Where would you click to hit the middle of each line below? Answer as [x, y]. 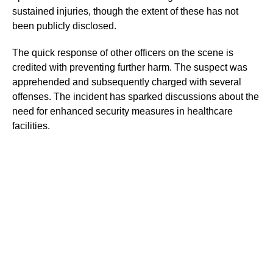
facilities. [31, 126]
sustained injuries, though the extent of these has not [125, 12]
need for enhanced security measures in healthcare [122, 112]
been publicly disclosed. [64, 26]
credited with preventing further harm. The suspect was [130, 68]
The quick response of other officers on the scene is [123, 53]
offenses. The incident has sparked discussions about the [136, 97]
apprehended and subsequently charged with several [127, 82]
